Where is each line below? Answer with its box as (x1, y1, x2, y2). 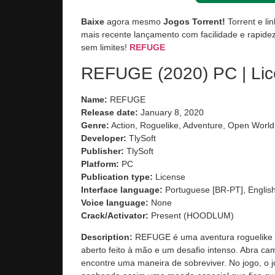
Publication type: (81, 171, 153, 182)
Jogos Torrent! (163, 17, 225, 27)
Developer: (81, 133, 126, 143)
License (153, 171, 185, 182)
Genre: (81, 120, 109, 130)
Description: (81, 232, 133, 242)
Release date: (81, 107, 138, 117)
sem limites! (81, 42, 130, 53)
